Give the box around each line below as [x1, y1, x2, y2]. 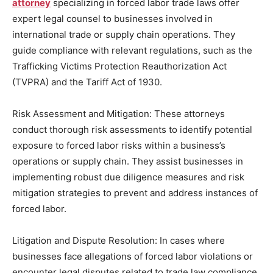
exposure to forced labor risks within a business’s [12, 139, 225, 151]
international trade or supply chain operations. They [12, 28, 235, 40]
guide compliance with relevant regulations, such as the [12, 44, 252, 56]
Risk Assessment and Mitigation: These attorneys [12, 107, 225, 119]
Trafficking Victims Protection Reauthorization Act [12, 60, 227, 72]
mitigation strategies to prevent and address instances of [12, 186, 258, 199]
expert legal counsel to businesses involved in [12, 12, 213, 24]
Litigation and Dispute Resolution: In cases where [12, 234, 225, 246]
